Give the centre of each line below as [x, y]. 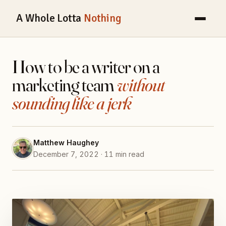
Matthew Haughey [66, 143]
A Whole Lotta [50, 18]
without [141, 85]
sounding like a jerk [72, 103]
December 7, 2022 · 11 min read [89, 154]
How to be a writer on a [86, 67]
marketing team [65, 85]
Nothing [102, 18]
